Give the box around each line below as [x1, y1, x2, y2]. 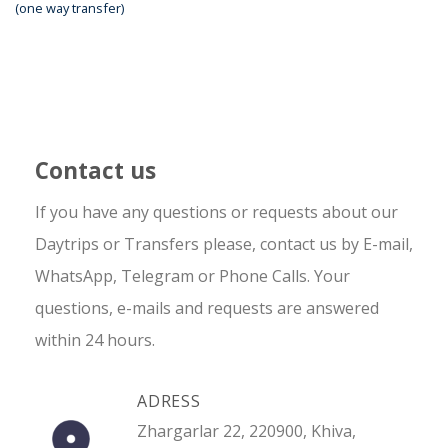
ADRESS [137, 389, 201, 412]
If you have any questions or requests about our [35, 201, 398, 224]
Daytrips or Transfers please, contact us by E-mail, [35, 233, 413, 256]
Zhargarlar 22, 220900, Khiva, [137, 419, 356, 442]
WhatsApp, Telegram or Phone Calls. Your [35, 265, 350, 288]
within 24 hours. [35, 329, 155, 352]
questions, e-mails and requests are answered [35, 297, 379, 320]
